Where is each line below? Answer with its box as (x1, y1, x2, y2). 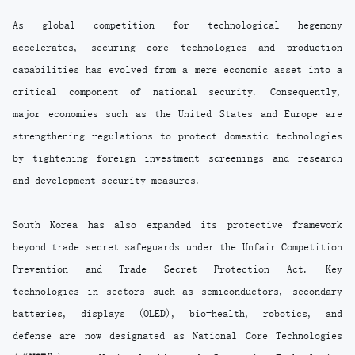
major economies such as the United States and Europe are (13, 108, 342, 120)
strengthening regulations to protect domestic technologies (13, 130, 342, 142)
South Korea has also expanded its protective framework (13, 219, 342, 231)
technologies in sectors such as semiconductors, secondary (13, 285, 342, 297)
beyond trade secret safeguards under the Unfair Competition (13, 241, 342, 253)
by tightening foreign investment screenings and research (13, 152, 342, 164)
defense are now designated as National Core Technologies (13, 330, 342, 342)
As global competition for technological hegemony (13, 19, 342, 31)
